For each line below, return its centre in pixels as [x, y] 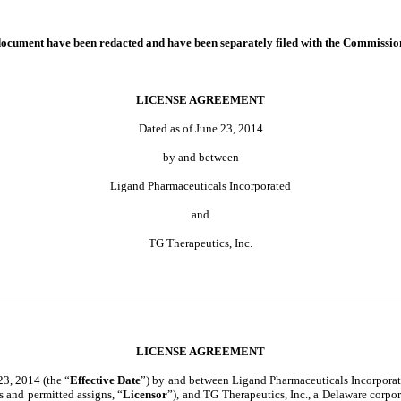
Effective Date [106, 380]
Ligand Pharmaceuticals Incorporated [200, 186]
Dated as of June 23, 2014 [200, 128]
